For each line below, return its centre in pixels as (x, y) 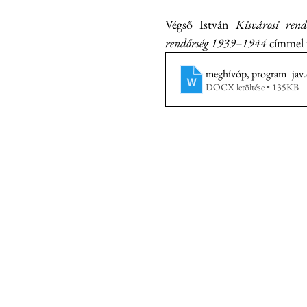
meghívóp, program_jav (255, 73)
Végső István (200, 24)
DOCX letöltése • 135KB (252, 87)
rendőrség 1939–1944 (217, 43)
